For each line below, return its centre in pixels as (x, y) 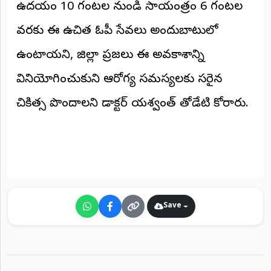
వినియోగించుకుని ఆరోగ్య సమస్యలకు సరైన (119, 80)
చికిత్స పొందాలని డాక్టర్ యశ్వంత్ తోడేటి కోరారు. (132, 105)
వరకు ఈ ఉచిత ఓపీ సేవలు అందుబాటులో (117, 32)
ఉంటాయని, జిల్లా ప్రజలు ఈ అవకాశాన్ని (110, 56)
